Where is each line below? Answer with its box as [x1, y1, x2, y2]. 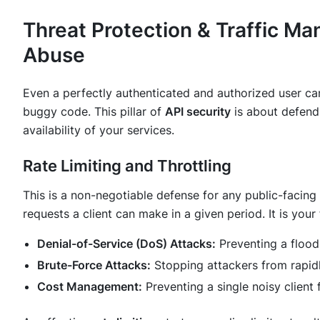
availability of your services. [23, 123, 174, 138]
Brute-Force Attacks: [37, 258, 151, 273]
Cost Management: [37, 279, 142, 294]
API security [165, 104, 231, 119]
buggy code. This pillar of [23, 104, 165, 119]
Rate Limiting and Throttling [23, 156, 231, 176]
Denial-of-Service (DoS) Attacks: [37, 236, 216, 251]
